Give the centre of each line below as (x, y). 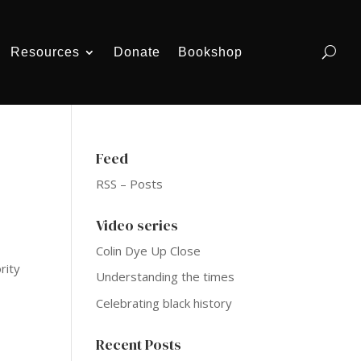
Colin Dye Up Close (149, 250)
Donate (137, 52)
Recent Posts (139, 344)
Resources (45, 52)
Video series (137, 225)
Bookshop (210, 52)
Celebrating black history (164, 303)
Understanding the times (166, 277)
